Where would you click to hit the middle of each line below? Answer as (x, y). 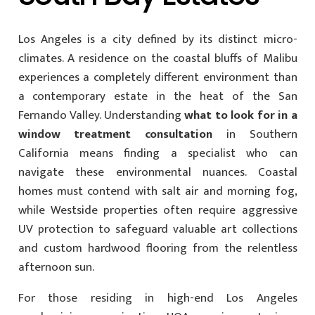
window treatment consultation (115, 135)
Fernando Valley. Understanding (101, 116)
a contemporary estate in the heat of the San (157, 97)
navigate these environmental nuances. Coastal (157, 173)
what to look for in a (241, 116)
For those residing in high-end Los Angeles (157, 298)
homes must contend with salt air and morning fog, (157, 192)
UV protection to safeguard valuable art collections (157, 230)
